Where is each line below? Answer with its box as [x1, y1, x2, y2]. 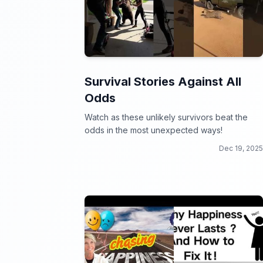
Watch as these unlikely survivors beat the [85, 112, 248, 122]
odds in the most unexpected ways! [85, 125, 222, 135]
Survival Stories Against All [85, 75, 241, 89]
